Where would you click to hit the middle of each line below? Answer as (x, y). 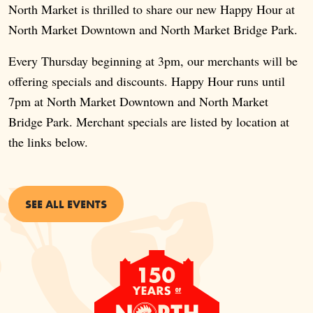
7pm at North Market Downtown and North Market (138, 102)
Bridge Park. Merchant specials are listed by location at (149, 122)
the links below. (48, 142)
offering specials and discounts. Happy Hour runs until (147, 81)
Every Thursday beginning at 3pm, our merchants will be (153, 61)
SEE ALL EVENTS (66, 204)
